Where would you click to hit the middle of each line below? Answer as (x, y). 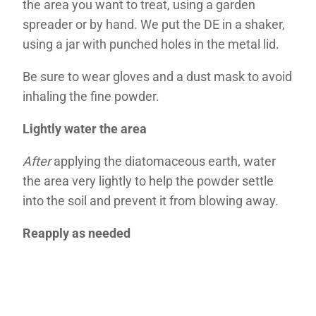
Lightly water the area (85, 128)
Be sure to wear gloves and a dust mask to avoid (157, 76)
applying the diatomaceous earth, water (163, 161)
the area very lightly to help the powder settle (148, 181)
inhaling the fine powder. (91, 96)
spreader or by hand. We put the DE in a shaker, (154, 24)
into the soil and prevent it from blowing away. (151, 200)
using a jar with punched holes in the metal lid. (151, 44)
